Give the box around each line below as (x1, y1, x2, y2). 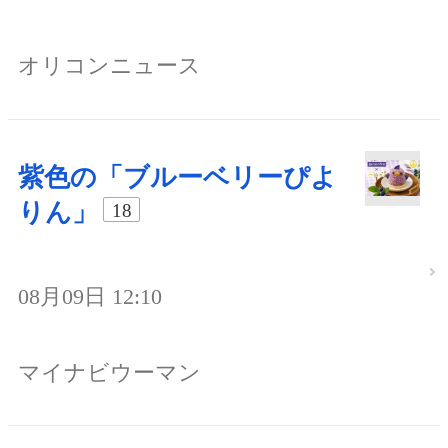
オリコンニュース (18, 53, 201, 79)
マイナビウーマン (18, 359, 201, 385)
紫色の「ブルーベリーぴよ (18, 163, 337, 193)
